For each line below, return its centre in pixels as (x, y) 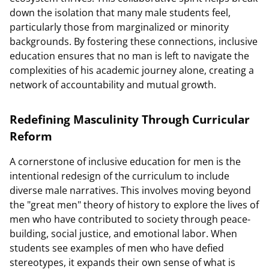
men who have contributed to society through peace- (130, 219)
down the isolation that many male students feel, (120, 13)
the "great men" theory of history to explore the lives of (134, 205)
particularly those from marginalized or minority (119, 27)
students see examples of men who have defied (117, 248)
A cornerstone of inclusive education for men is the (125, 162)
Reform (31, 136)
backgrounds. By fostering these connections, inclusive (134, 41)
